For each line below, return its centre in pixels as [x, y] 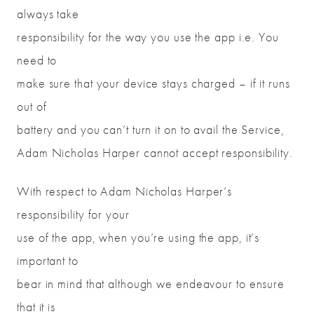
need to [37, 60]
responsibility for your [73, 214]
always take [48, 14]
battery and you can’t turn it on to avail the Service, [151, 130]
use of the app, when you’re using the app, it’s [138, 238]
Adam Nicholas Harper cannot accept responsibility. [155, 153]
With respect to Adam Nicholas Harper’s [125, 191]
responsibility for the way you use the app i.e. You [148, 37]
